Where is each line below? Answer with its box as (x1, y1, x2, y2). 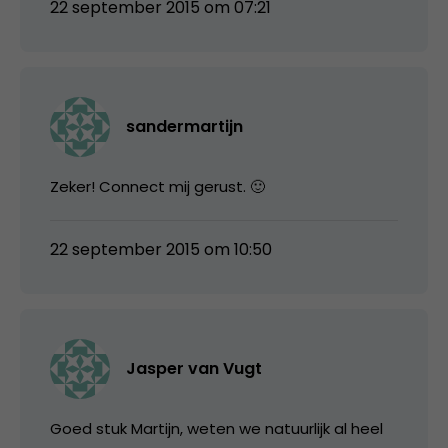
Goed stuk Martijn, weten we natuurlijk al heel (50, 417, 383, 439)
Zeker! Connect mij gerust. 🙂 (50, 175, 265, 197)
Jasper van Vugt (126, 356, 262, 380)
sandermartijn (126, 114, 243, 138)
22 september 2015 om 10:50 (50, 237, 272, 261)
